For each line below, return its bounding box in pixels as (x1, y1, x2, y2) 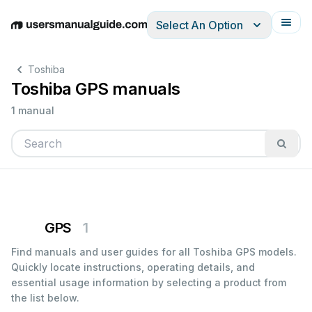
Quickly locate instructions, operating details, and (11, 261, 255, 273)
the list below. (11, 292, 79, 304)
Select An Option (155, 18, 243, 32)
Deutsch (48, 25, 92, 40)
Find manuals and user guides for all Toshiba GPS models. (11, 246, 297, 258)
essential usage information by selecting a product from (11, 276, 286, 288)
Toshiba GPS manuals (11, 79, 180, 99)
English (10, 25, 48, 40)
